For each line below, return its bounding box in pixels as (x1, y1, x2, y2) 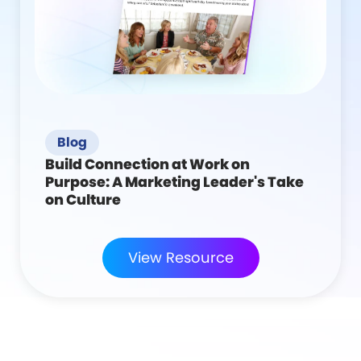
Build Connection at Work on (45, 154, 250, 174)
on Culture (45, 189, 121, 210)
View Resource (127, 247, 234, 268)
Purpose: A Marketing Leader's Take (45, 172, 304, 192)
